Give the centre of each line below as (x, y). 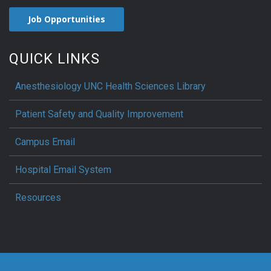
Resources (38, 197)
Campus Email (45, 142)
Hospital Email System (63, 169)
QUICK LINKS (54, 58)
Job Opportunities (67, 19)
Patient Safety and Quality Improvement (99, 114)
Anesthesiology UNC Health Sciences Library (110, 86)
